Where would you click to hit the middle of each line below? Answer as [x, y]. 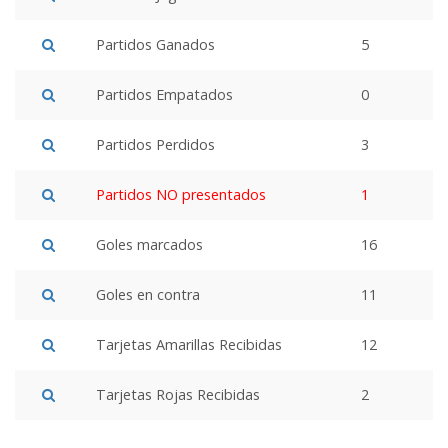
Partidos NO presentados [181, 195]
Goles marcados [149, 245]
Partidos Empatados [164, 95]
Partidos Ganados [155, 45]
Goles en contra [148, 295]
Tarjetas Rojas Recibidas [178, 395]
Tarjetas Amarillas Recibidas [189, 345]
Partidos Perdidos [155, 145]
